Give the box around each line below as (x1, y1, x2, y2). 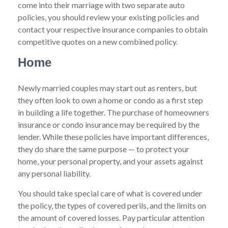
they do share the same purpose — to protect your (18, 144, 189, 154)
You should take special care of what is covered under (18, 188, 202, 198)
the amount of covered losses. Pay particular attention (18, 213, 205, 222)
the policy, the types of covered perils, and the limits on (18, 201, 206, 210)
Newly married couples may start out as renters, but (18, 83, 197, 93)
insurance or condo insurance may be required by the (18, 120, 199, 129)
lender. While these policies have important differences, (18, 132, 209, 141)
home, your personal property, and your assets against (18, 156, 203, 166)
